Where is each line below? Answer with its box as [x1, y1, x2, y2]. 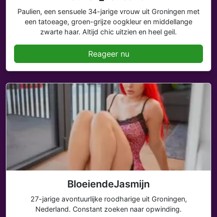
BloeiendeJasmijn [67, 178, 150, 190]
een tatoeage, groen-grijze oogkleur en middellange [25, 17, 192, 26]
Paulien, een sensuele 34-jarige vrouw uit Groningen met [17, 7, 200, 15]
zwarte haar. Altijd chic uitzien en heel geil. [40, 28, 177, 36]
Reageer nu [88, 49, 129, 59]
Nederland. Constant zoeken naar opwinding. [35, 205, 182, 213]
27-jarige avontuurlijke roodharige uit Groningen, [30, 195, 187, 203]
